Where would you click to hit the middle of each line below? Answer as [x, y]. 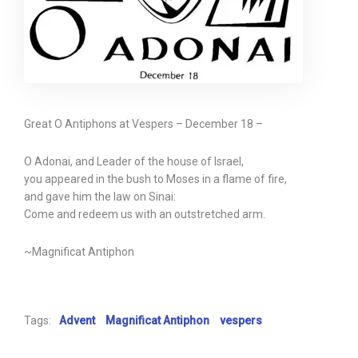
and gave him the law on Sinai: [100, 197]
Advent [77, 320]
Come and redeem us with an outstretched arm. [145, 214]
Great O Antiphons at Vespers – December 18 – [143, 124]
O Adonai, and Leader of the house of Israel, [134, 161]
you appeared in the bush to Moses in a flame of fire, [155, 179]
